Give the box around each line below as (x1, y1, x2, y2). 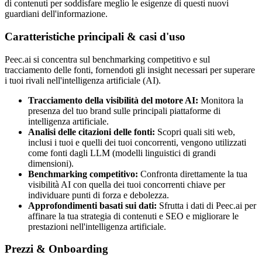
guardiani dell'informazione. (5, 9, 108, 19)
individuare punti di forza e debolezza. (28, 189, 169, 200)
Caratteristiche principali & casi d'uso (5, 30, 185, 43)
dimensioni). (28, 158, 74, 168)
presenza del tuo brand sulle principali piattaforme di (28, 105, 220, 116)
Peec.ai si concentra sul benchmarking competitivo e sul (5, 54, 210, 64)
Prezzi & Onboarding (5, 243, 108, 256)
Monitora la (198, 95, 243, 105)
